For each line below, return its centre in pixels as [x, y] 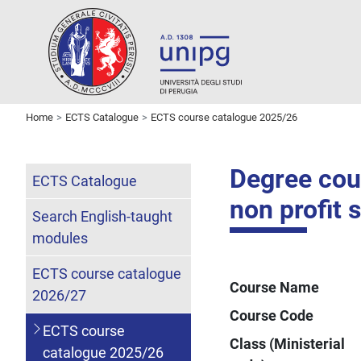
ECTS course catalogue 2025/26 [224, 117]
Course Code [272, 315]
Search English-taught [102, 216]
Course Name [275, 287]
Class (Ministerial [288, 343]
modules [60, 238]
